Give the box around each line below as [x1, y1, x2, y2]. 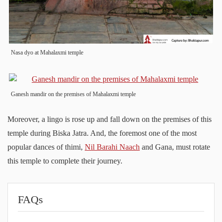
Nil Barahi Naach [85, 142, 140, 151]
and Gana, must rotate [140, 142, 210, 151]
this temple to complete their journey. [7, 156, 122, 165]
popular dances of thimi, [7, 142, 85, 151]
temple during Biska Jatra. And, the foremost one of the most [7, 128, 197, 137]
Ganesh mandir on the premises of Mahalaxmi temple [15, 90, 136, 98]
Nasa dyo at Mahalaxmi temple [15, 49, 83, 56]
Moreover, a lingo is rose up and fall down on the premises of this [7, 114, 14, 123]
